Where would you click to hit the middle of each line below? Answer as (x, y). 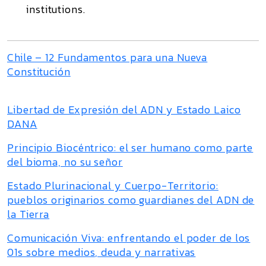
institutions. (56, 9)
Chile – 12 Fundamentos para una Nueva (107, 57)
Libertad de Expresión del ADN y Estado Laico (124, 110)
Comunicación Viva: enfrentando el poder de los (129, 238)
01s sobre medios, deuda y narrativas (102, 252)
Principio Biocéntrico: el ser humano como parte (130, 148)
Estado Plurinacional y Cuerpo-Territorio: (113, 186)
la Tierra (28, 214)
